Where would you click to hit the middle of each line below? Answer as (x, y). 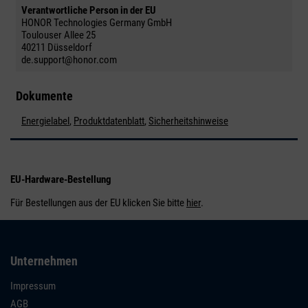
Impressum (33, 286)
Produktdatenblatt (109, 121)
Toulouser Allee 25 (58, 35)
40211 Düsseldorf (57, 47)
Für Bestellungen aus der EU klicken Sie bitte (98, 202)
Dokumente (44, 96)
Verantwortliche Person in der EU (89, 10)
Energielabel (45, 121)
